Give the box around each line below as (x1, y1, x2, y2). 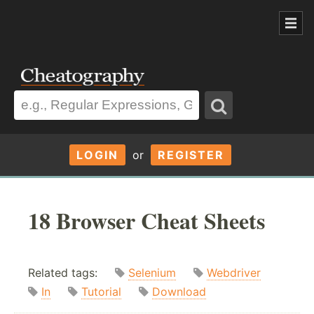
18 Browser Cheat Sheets (28, 203, 265, 237)
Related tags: (28, 266, 115, 280)
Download (152, 285, 206, 299)
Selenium (128, 266, 176, 280)
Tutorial (81, 285, 121, 299)
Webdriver (207, 266, 261, 280)
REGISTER (157, 147, 224, 162)
